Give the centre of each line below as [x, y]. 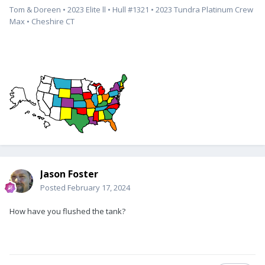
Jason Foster [69, 174]
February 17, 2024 [99, 188]
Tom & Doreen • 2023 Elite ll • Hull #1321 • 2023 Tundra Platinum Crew [131, 10]
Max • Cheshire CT [43, 22]
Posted [54, 188]
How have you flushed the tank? [67, 211]
